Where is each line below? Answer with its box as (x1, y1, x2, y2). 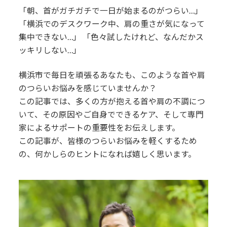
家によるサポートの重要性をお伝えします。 (19, 123, 180, 133)
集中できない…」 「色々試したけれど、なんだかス (19, 31, 204, 42)
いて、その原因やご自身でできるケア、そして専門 (19, 109, 204, 120)
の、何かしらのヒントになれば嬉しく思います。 (19, 149, 197, 159)
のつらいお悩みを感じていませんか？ (19, 83, 157, 93)
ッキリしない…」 (19, 45, 82, 55)
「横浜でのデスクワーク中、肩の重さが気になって (19, 18, 205, 28)
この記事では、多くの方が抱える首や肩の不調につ (19, 96, 206, 106)
